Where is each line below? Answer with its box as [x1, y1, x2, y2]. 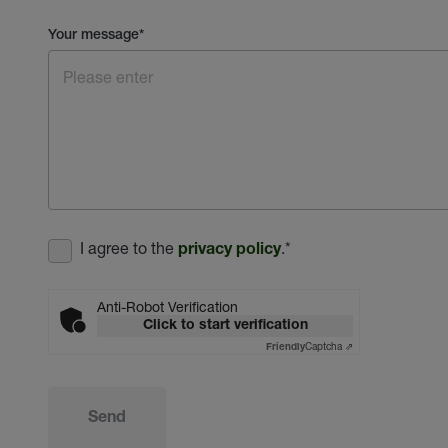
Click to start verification [142, 318, 308, 333]
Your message [48, 28, 139, 43]
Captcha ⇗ [305, 339, 353, 352]
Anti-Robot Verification [97, 297, 238, 315]
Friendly [266, 342, 305, 353]
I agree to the [80, 237, 178, 257]
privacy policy [178, 242, 281, 259]
